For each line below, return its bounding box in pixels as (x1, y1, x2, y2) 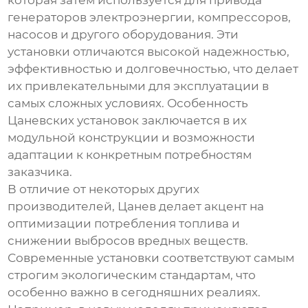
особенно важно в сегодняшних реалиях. (8, 285, 261, 300)
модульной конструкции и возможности (8, 131, 256, 145)
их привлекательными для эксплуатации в (8, 79, 269, 93)
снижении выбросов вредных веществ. (8, 234, 249, 248)
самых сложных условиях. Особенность (8, 96, 249, 111)
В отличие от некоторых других (8, 182, 200, 197)
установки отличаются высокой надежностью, (8, 45, 290, 59)
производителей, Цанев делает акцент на (8, 199, 265, 214)
